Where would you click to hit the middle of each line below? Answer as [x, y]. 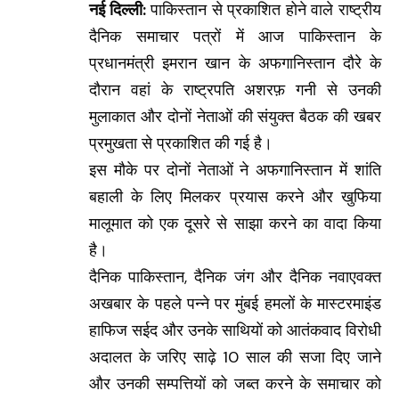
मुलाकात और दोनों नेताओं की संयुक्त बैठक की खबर [235, 117]
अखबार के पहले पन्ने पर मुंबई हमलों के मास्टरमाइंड [235, 304]
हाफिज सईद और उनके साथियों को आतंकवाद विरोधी [235, 331]
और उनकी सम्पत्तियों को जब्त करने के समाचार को [235, 384]
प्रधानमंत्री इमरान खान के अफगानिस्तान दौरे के [235, 64]
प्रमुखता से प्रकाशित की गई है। [181, 144]
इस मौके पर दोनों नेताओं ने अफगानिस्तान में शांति [235, 171]
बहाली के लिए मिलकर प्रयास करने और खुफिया [235, 197]
